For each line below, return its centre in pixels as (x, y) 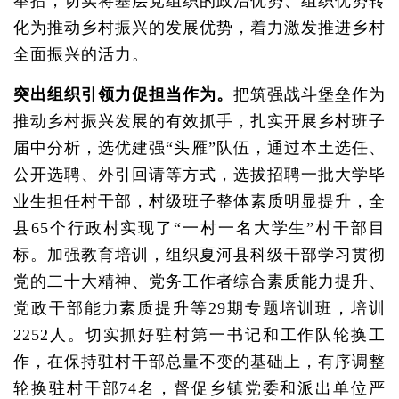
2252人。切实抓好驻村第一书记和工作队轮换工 (199, 335)
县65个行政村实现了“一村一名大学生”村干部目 (199, 228)
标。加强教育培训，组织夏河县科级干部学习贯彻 (199, 255)
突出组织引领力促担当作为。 (123, 94)
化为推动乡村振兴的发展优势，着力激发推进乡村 (199, 28)
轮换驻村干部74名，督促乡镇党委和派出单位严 (199, 388)
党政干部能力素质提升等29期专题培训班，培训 (199, 308)
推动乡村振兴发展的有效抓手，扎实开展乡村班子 (199, 121)
